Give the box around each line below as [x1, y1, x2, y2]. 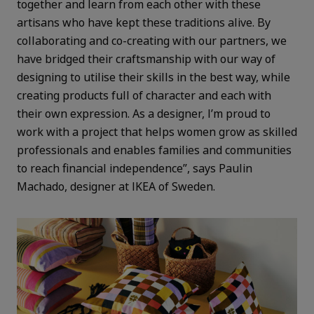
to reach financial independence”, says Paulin [17, 160, 252, 176]
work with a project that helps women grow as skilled [17, 123, 297, 139]
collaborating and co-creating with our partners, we [17, 32, 287, 48]
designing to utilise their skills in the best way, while [17, 69, 290, 85]
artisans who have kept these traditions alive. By [17, 14, 271, 30]
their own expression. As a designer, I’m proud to [17, 105, 271, 121]
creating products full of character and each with [17, 87, 271, 103]
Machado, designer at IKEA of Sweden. [17, 178, 224, 194]
